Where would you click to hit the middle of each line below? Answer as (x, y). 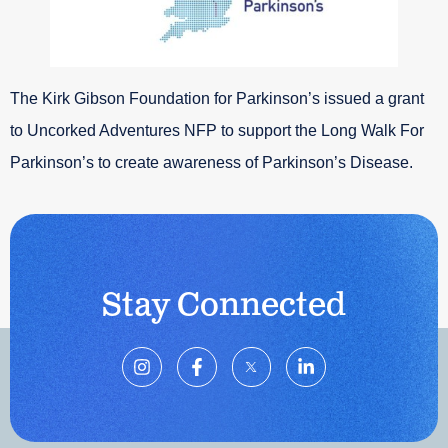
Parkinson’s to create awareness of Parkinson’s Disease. (211, 163)
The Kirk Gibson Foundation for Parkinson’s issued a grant (217, 99)
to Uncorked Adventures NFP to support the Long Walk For (217, 131)
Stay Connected (224, 305)
